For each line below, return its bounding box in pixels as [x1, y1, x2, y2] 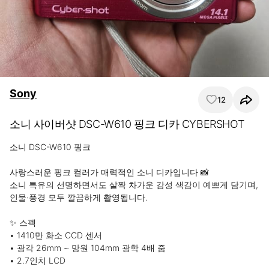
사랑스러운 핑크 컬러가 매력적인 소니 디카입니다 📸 [10, 167, 209, 177]
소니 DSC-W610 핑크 [10, 142, 91, 152]
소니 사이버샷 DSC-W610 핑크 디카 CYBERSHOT [10, 118, 244, 130]
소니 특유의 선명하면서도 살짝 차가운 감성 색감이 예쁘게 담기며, [10, 180, 258, 190]
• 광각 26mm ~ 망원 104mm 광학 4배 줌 [10, 243, 166, 253]
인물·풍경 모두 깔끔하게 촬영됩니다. [10, 192, 148, 202]
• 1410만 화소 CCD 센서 [10, 230, 102, 240]
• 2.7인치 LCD [10, 255, 65, 265]
